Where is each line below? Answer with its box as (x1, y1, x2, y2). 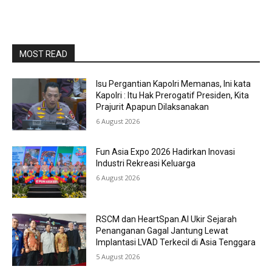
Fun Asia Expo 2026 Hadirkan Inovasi (96, 146, 236, 157)
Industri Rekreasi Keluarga (96, 158, 196, 168)
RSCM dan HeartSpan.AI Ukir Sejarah (96, 214, 237, 225)
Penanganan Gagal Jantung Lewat (96, 226, 229, 236)
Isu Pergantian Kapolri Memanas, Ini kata (96, 79, 251, 89)
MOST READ (19, 49, 67, 59)
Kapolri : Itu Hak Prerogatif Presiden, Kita (96, 90, 250, 100)
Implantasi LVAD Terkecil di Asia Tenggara (96, 237, 256, 248)
